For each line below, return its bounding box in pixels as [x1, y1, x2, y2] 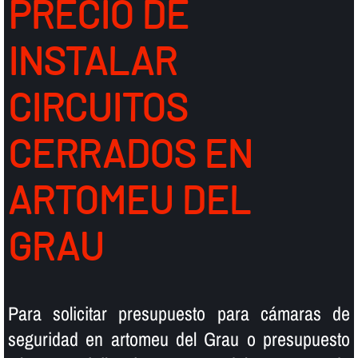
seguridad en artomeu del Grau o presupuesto [7, 326, 351, 352]
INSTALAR [7, 37, 177, 84]
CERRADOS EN [7, 129, 253, 177]
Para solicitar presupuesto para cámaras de [7, 300, 351, 327]
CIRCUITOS [7, 83, 188, 130]
